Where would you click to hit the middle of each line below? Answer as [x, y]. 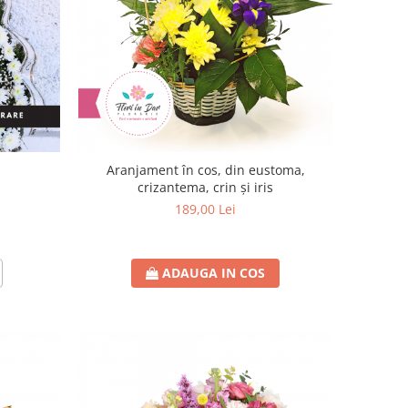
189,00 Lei [206, 209]
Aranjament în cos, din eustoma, [205, 169]
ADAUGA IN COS [214, 272]
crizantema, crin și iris [206, 187]
